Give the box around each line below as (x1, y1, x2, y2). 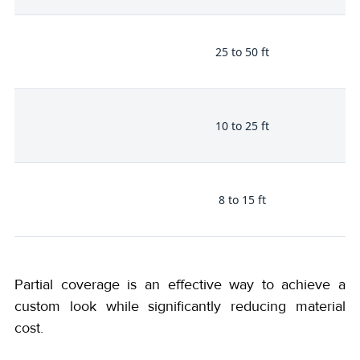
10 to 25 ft (215, 117, 269, 133)
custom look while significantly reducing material (14, 297, 346, 315)
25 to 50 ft (215, 43, 269, 59)
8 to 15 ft (218, 191, 266, 207)
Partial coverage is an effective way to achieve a (14, 275, 346, 293)
